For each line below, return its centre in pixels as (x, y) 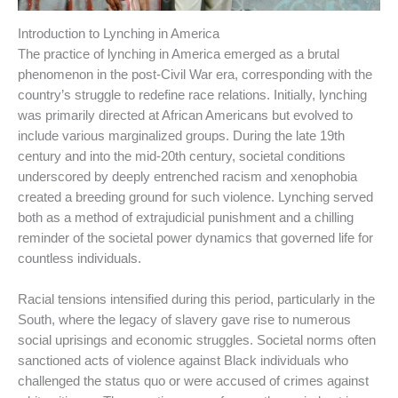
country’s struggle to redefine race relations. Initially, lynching (192, 95)
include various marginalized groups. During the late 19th (181, 135)
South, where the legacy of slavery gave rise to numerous (184, 320)
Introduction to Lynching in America (119, 33)
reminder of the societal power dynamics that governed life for (195, 238)
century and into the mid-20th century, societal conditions (182, 156)
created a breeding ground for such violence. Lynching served (195, 197)
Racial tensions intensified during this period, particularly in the (196, 300)
